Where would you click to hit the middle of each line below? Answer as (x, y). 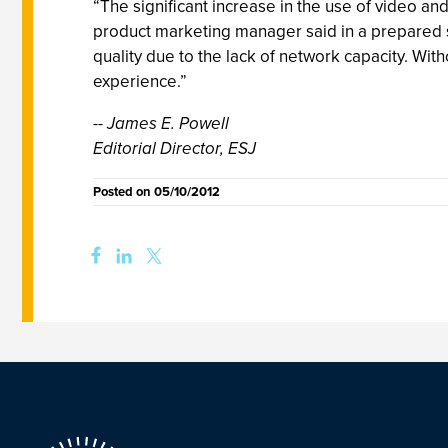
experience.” (140, 81)
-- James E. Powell (161, 123)
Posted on (123, 192)
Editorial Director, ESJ (174, 148)
